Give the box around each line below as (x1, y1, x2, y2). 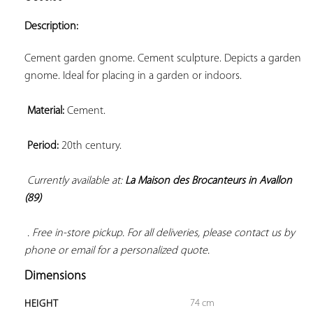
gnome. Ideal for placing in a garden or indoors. (24, 70, 242, 82)
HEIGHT (24, 298, 59, 310)
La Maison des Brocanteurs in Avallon (125, 175, 292, 187)
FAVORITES (234, 33, 277, 43)
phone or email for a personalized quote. (24, 245, 210, 256)
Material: (27, 105, 64, 117)
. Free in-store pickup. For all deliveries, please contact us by (24, 227, 295, 239)
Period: (27, 140, 59, 152)
